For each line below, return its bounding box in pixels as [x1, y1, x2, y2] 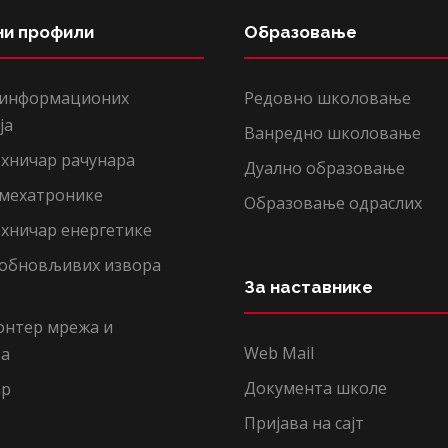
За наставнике [244, 277, 373, 297]
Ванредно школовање [244, 122, 421, 144]
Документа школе [244, 377, 387, 399]
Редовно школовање [244, 87, 411, 109]
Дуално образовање [244, 157, 405, 179]
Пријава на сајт [244, 412, 364, 434]
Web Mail [244, 342, 314, 364]
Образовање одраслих [244, 192, 422, 214]
